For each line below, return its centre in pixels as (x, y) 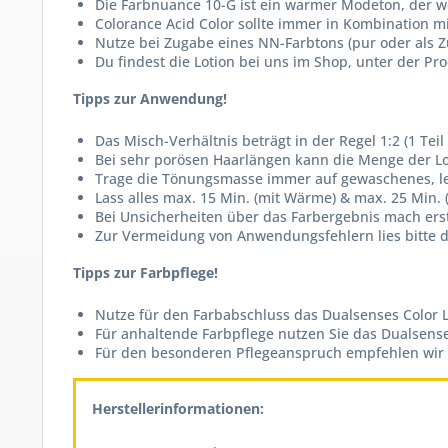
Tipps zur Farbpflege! (145, 272)
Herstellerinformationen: (178, 408)
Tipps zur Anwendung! (150, 98)
